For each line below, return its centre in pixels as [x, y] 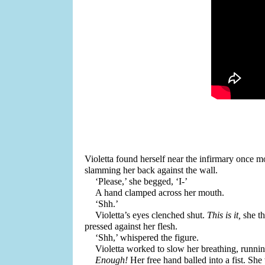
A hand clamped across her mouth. [160, 193]
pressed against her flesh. [131, 226]
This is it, [224, 215]
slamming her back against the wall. [152, 170]
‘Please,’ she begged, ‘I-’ [142, 181]
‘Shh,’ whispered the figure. [148, 237]
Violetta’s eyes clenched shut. [151, 215]
